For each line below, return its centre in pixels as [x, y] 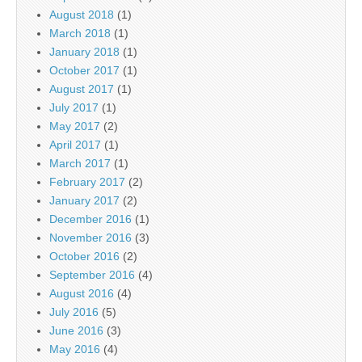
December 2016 [90, 219]
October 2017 [84, 70]
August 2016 [82, 293]
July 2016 [74, 311]
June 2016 [76, 330]
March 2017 [80, 163]
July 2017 [74, 107]
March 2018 [80, 33]
